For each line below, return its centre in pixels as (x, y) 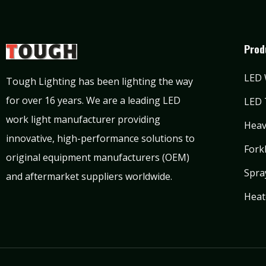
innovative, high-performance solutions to (100, 139)
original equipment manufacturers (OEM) (98, 158)
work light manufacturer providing (83, 120)
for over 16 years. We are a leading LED (93, 101)
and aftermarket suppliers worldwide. (89, 177)
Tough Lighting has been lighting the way (99, 82)
